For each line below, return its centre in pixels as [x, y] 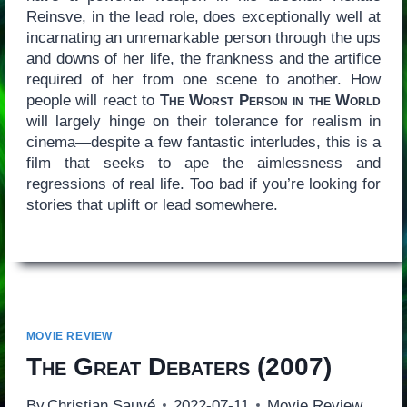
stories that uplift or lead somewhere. [152, 204]
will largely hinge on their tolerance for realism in [203, 121]
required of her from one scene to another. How [203, 79]
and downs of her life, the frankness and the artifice [203, 58]
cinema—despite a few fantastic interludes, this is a [203, 142]
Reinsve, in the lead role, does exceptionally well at [203, 16]
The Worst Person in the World [270, 100]
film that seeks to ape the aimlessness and [203, 163]
